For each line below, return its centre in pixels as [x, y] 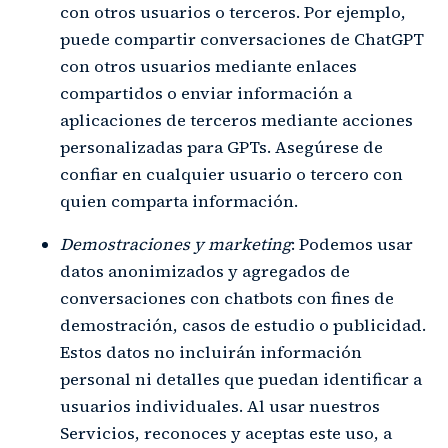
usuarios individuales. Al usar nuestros [220, 406]
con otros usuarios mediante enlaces [208, 66]
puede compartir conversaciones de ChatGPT [242, 39]
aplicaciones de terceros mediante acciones [236, 120]
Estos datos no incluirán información [211, 352]
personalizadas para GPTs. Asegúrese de [221, 147]
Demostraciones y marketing [175, 244]
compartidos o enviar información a [206, 93]
